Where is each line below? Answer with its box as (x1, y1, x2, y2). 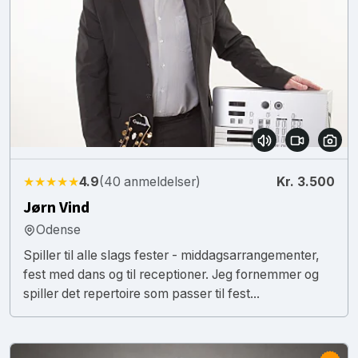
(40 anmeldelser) (99, 173, 201, 189)
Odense (36, 221, 81, 237)
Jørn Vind (23, 196, 89, 219)
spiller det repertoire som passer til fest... (23, 285, 260, 301)
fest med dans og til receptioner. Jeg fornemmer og (23, 266, 319, 282)
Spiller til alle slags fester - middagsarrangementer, (23, 247, 320, 263)
